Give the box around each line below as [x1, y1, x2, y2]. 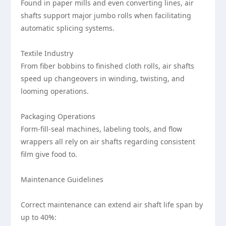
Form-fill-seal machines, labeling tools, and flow [21, 124, 182, 134]
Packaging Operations [21, 111, 95, 121]
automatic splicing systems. [21, 23, 115, 33]
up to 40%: [21, 212, 56, 222]
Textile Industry [21, 48, 73, 58]
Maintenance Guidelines [21, 175, 103, 184]
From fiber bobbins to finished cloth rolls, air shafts [21, 61, 194, 71]
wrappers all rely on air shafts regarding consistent [21, 137, 195, 146]
